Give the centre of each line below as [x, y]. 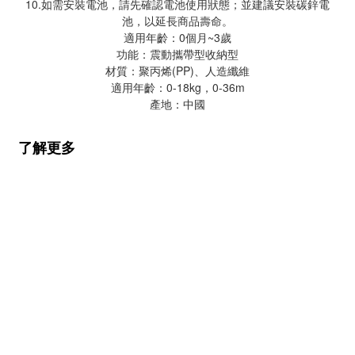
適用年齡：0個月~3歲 [177, 37]
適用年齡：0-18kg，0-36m [177, 87]
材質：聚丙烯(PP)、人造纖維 [177, 71]
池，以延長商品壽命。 [177, 21]
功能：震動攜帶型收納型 [177, 54]
